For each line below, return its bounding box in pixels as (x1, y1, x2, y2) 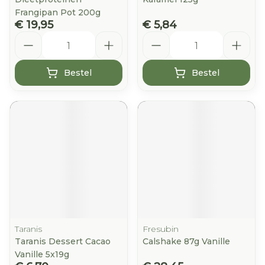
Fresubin (143, 224, 179, 234)
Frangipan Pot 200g (15, 7, 101, 18)
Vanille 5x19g (15, 249, 69, 260)
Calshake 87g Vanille (143, 236, 230, 247)
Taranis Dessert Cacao (15, 236, 111, 247)
